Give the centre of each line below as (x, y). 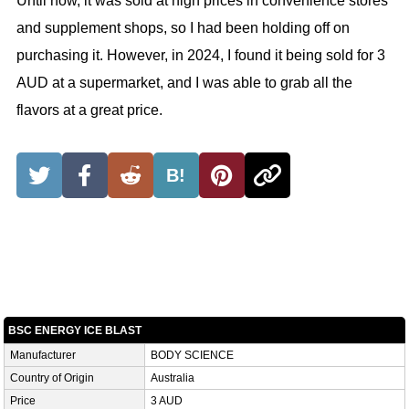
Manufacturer (42, 356)
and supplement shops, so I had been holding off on (183, 28)
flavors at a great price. (89, 110)
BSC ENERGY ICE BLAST (74, 331)
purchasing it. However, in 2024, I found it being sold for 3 (200, 56)
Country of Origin (52, 378)
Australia (172, 378)
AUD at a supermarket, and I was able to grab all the (184, 83)
